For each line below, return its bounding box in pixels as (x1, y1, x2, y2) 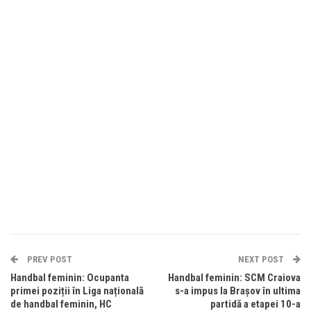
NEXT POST (238, 253, 286, 264)
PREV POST (25, 253, 72, 264)
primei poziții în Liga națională (10, 284, 144, 297)
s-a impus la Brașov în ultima (175, 284, 301, 297)
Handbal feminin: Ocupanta (10, 271, 129, 284)
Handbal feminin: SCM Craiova (168, 271, 301, 284)
